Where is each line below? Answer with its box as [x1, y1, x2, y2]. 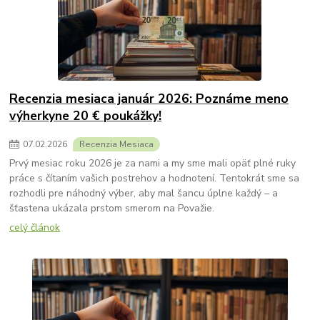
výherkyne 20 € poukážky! [9, 106, 162, 124]
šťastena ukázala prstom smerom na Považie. [9, 201, 215, 216]
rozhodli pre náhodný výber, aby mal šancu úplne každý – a [9, 186, 279, 201]
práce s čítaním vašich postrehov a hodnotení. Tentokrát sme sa [9, 171, 300, 186]
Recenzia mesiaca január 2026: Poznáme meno [9, 89, 289, 107]
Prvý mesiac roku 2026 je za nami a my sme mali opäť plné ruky [9, 156, 296, 171]
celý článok [9, 221, 61, 235]
